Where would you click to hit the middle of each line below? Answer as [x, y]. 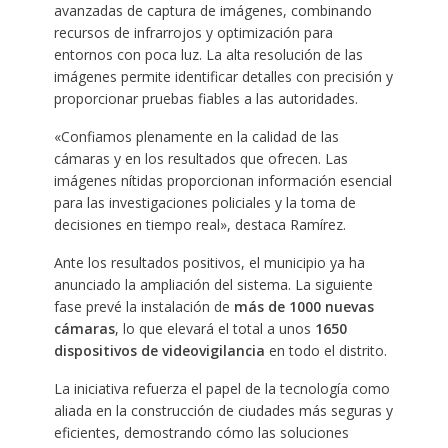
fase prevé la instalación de [143, 307]
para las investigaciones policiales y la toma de [204, 203]
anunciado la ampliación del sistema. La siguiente [213, 285]
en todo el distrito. [327, 351]
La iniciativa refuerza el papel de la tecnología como [221, 389]
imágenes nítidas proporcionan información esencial [222, 181]
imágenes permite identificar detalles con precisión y [223, 77]
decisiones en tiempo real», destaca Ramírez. [199, 225]
